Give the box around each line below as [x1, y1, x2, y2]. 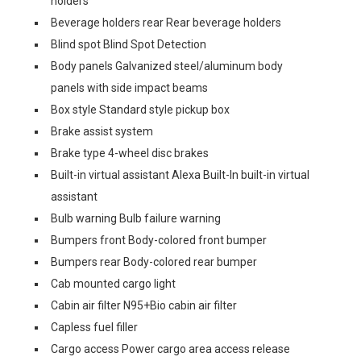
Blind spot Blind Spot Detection [51, 37, 206, 51]
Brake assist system [51, 124, 153, 138]
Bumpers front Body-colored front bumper [51, 233, 267, 247]
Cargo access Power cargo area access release [51, 342, 290, 355]
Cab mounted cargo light [51, 276, 176, 290]
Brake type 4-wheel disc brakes [51, 146, 209, 160]
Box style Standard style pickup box [51, 102, 230, 116]
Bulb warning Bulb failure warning [51, 211, 221, 225]
